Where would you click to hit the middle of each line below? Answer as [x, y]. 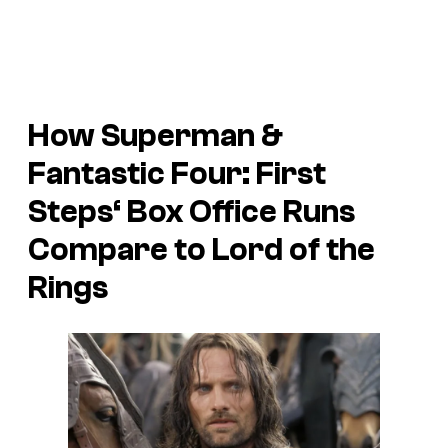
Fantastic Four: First [177, 173]
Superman [178, 135]
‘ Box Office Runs [234, 211]
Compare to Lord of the [201, 249]
